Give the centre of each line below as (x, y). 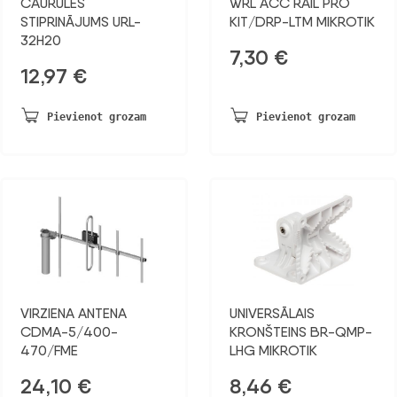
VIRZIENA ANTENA (74, 314)
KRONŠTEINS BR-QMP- (301, 332)
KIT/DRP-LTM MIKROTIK (302, 22)
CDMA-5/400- (69, 332)
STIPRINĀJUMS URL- (81, 22)
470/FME (49, 351)
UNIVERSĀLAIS (272, 314)
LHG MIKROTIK (273, 351)
